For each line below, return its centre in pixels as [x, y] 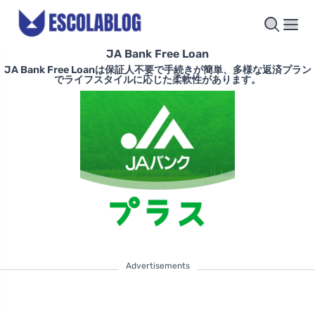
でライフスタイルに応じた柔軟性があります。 [157, 80]
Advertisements [157, 266]
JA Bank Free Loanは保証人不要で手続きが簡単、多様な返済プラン [157, 70]
